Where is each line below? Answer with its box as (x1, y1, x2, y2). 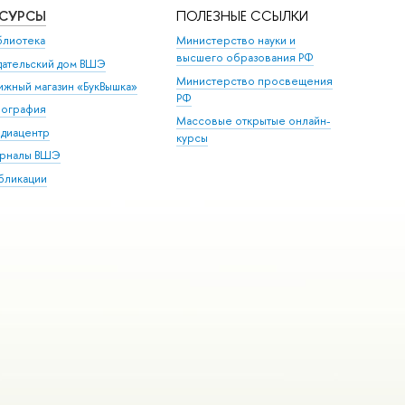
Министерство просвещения (176, 72, 334, 89)
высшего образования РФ (176, 50, 315, 66)
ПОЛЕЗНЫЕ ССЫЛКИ (176, 5, 309, 25)
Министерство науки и (176, 33, 297, 49)
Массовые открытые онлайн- (176, 113, 332, 128)
